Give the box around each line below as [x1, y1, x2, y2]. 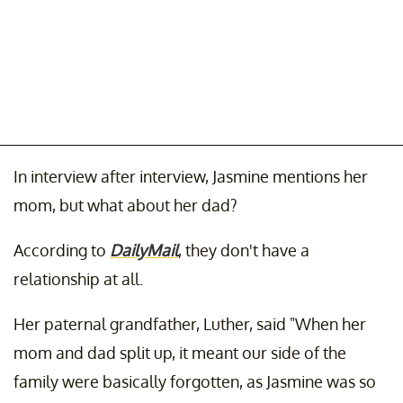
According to [13, 240, 110, 261]
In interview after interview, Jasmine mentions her [13, 166, 368, 187]
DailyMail [110, 240, 178, 261]
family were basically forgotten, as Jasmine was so [13, 372, 376, 392]
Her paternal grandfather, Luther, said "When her [13, 314, 366, 335]
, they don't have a [178, 240, 309, 261]
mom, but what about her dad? [13, 195, 237, 216]
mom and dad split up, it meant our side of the [13, 343, 346, 363]
